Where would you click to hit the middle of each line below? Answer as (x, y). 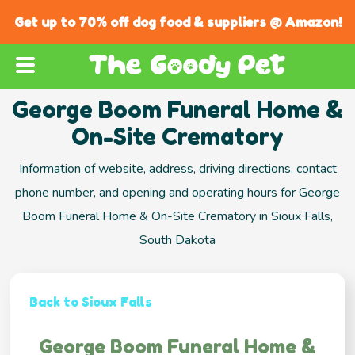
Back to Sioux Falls (91, 302)
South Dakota (177, 240)
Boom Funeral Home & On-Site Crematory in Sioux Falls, (177, 217)
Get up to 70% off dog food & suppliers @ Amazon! (177, 22)
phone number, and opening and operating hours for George (177, 193)
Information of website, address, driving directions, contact (177, 169)
